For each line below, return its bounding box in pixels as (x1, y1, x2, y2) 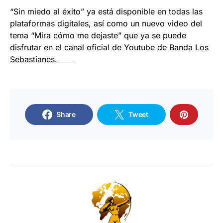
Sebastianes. (10, 54, 72, 64)
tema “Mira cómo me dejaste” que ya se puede (10, 30, 186, 40)
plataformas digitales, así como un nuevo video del (10, 18, 202, 28)
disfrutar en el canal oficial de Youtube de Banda (10, 42, 195, 52)
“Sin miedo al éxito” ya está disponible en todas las (10, 6, 203, 16)
